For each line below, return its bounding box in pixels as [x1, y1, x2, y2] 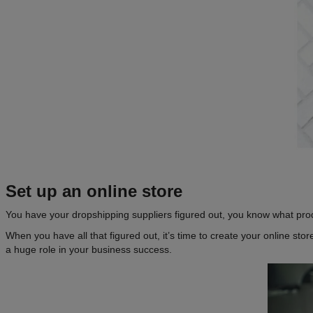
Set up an [6, 182, 87, 201]
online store [87, 182, 182, 201]
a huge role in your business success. [6, 244, 172, 256]
